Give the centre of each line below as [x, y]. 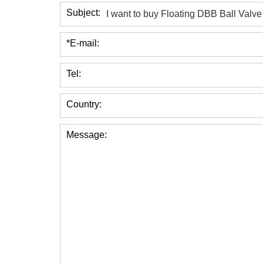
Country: [84, 104]
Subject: [83, 13]
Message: [87, 135]
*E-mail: [83, 43]
